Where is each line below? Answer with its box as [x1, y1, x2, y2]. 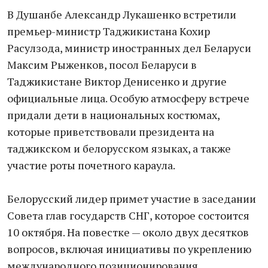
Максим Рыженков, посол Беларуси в [7, 57, 197, 72]
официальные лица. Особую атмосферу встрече [7, 91, 249, 105]
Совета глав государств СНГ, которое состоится [7, 208, 249, 223]
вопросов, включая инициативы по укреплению [7, 242, 251, 256]
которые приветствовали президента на [7, 124, 214, 139]
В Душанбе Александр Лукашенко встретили [7, 7, 236, 22]
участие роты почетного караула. [7, 158, 175, 172]
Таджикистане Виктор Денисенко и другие [7, 74, 227, 89]
